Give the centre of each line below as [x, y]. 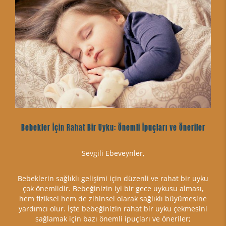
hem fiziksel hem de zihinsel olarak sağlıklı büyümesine [113, 198]
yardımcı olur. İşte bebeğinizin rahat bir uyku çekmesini [113, 208]
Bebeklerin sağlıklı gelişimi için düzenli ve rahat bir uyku [113, 178]
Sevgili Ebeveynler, [113, 153]
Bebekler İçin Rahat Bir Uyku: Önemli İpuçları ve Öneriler [113, 128]
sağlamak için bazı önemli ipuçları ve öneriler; [113, 218]
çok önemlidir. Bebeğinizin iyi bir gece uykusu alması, [113, 188]
